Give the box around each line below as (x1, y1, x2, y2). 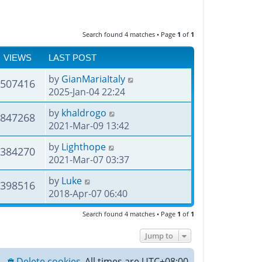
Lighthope (61, 140, 106, 154)
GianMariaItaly (61, 73, 125, 86)
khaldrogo (61, 106, 106, 120)
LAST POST (49, 53, 96, 63)
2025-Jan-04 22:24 (49, 85, 125, 99)
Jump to (145, 230, 173, 242)
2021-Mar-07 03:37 (49, 153, 129, 167)
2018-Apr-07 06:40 (49, 187, 127, 201)
